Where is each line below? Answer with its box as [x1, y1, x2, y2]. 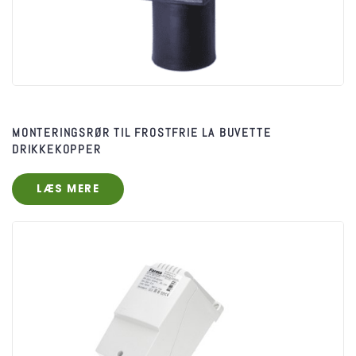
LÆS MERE [37, 180, 99, 196]
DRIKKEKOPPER [12, 141, 102, 157]
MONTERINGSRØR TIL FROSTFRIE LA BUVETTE [12, 124, 272, 140]
